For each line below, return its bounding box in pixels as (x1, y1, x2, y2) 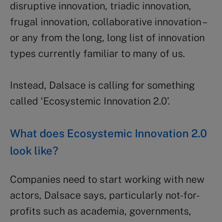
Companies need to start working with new (10, 173, 205, 185)
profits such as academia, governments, (10, 205, 191, 217)
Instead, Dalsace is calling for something (10, 79, 195, 91)
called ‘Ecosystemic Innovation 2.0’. (10, 95, 170, 107)
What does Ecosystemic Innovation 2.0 (10, 126, 207, 140)
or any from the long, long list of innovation (10, 31, 205, 44)
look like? (10, 144, 58, 157)
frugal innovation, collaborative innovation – (10, 15, 206, 28)
